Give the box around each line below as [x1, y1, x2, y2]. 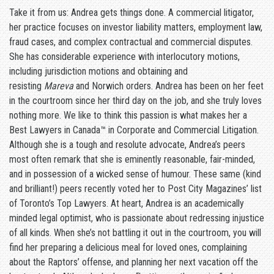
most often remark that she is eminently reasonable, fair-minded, [9, 154, 255, 166]
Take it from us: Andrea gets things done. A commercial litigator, [9, 7, 254, 19]
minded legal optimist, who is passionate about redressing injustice [9, 212, 264, 224]
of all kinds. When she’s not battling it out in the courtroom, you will [9, 227, 261, 239]
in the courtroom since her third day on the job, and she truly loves [9, 95, 262, 107]
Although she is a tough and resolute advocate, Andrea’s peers [9, 139, 245, 151]
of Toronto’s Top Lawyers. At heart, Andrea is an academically [9, 198, 244, 210]
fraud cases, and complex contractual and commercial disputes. [9, 36, 253, 48]
